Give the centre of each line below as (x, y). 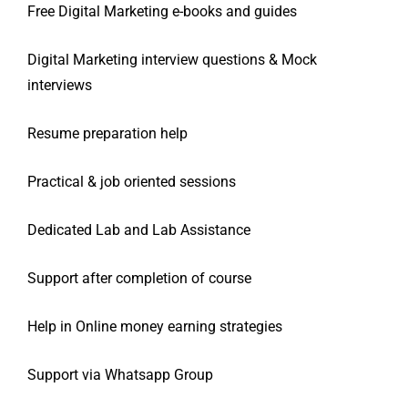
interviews (60, 86)
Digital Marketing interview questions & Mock (172, 60)
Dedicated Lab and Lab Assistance (139, 230)
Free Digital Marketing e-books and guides (162, 12)
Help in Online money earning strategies (155, 327)
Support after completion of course (139, 279)
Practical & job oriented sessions (132, 182)
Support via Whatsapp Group (120, 375)
